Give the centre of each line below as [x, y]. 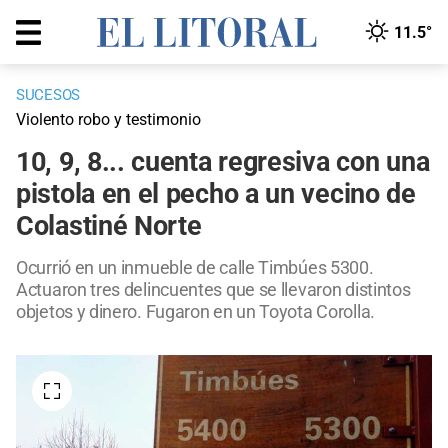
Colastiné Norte [109, 226]
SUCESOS [48, 95]
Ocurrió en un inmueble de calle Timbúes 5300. [195, 268]
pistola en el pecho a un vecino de [216, 194]
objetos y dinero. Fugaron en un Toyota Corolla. [195, 312]
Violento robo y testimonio [108, 120]
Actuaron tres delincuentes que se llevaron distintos [213, 290]
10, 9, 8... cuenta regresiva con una [223, 162]
